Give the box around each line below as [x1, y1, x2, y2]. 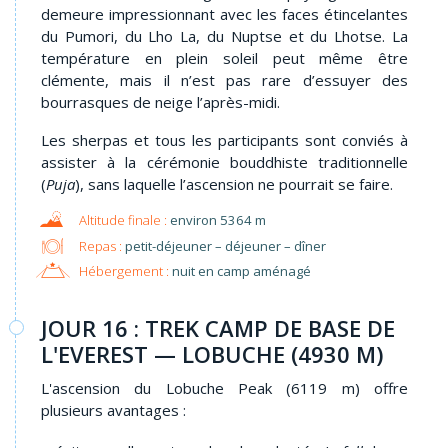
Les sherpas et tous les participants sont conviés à [41, 130, 408, 151]
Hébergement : [78, 262, 169, 281]
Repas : [78, 236, 122, 255]
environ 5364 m [169, 211, 266, 230]
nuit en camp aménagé [168, 262, 311, 281]
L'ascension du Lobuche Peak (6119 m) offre [41, 377, 408, 398]
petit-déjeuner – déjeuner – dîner [121, 236, 326, 255]
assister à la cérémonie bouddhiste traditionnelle [41, 152, 408, 173]
